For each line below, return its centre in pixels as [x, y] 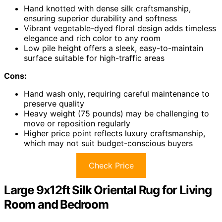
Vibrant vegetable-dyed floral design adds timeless [120, 28]
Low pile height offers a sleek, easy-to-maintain [113, 48]
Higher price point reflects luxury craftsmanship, [114, 133]
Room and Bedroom [56, 204]
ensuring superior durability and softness [100, 18]
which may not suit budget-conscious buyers [108, 143]
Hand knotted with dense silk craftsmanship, [107, 8]
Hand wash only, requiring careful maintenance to [117, 94]
